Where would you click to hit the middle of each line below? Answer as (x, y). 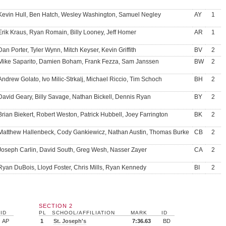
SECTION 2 (56, 206)
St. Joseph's (70, 221)
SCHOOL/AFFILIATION (83, 213)
